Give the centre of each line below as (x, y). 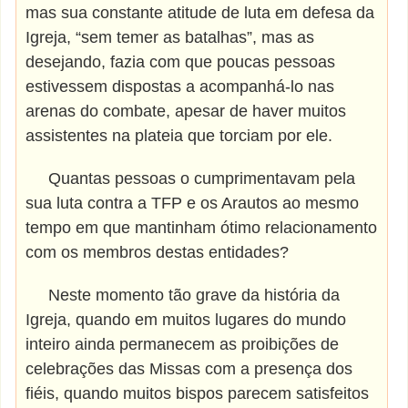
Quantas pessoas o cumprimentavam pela (191, 178)
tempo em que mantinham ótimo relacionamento (202, 228)
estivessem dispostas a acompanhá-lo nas (180, 87)
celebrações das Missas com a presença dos (189, 369)
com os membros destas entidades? (158, 252)
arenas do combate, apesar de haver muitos (186, 111)
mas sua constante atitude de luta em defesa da (200, 13)
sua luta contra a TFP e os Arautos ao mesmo (193, 203)
